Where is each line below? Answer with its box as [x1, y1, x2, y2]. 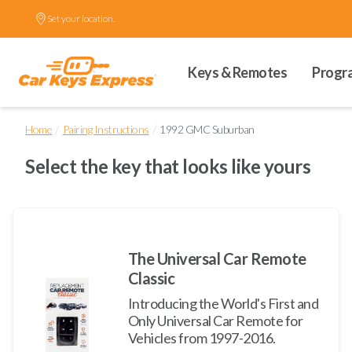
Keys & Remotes [188, 64, 287, 81]
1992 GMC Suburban [159, 123, 255, 136]
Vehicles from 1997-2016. [127, 329, 276, 346]
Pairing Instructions [62, 123, 149, 136]
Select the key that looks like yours [25, 155, 310, 178]
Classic [127, 269, 175, 288]
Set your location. [47, 13, 115, 24]
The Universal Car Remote [127, 249, 306, 268]
